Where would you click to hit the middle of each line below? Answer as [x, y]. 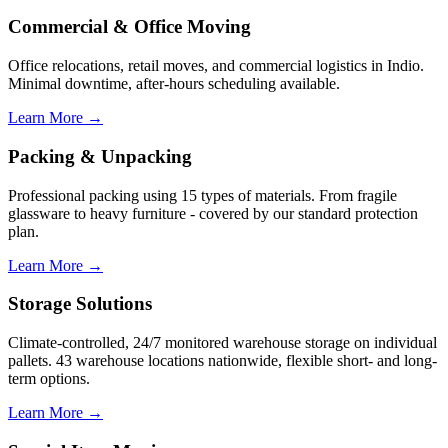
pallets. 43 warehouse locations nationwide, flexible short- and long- [222, 360]
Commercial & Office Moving [129, 27]
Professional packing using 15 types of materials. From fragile [202, 195]
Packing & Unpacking [100, 156]
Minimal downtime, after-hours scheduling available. [174, 84]
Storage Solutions [80, 304]
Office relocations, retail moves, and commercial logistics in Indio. [216, 66]
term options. [49, 378]
